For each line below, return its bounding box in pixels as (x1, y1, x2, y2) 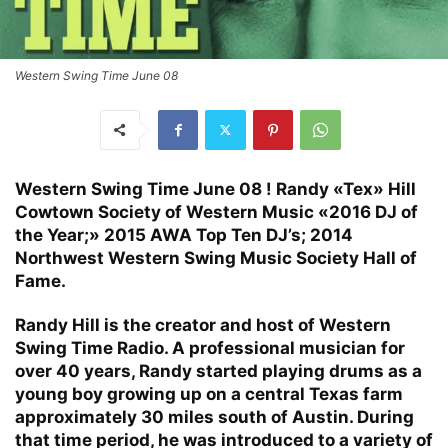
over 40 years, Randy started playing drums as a (15, 360, 422, 381)
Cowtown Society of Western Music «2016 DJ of (15, 201, 418, 222)
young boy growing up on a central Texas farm (15, 383, 403, 404)
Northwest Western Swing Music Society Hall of (15, 247, 417, 268)
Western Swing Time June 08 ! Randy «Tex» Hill (15, 178, 416, 199)
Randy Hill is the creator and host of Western (15, 314, 391, 335)
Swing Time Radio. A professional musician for (15, 337, 405, 358)
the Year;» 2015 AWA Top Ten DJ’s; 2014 (15, 224, 353, 245)
